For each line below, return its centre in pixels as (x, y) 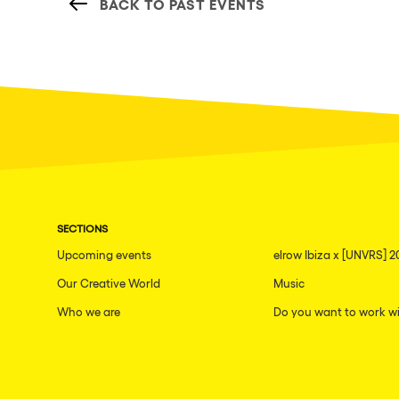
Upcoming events (104, 255)
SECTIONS (82, 228)
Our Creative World (109, 283)
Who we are (89, 312)
